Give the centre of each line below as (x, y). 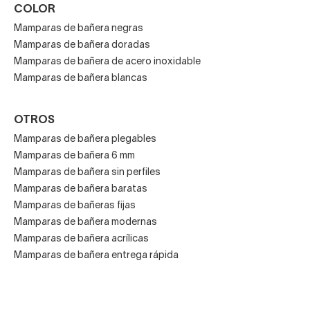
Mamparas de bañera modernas (85, 223)
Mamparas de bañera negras (79, 29)
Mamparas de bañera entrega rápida (96, 256)
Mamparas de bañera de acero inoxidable (107, 62)
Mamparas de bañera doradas (82, 46)
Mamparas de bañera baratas (81, 190)
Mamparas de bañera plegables (85, 140)
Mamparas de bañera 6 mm (74, 156)
